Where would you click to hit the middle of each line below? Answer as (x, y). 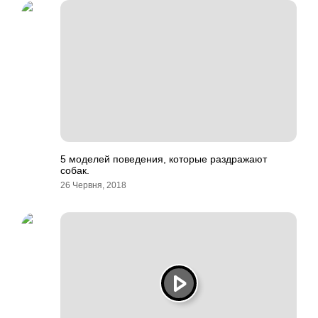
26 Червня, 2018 (93, 185)
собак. (75, 170)
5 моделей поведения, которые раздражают (164, 159)
